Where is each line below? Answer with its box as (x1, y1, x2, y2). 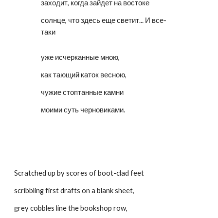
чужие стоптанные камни (41, 88, 124, 96)
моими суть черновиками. (41, 106, 126, 114)
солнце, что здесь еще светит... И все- (41, 16, 167, 24)
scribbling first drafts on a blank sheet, (14, 186, 135, 195)
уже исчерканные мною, (41, 53, 120, 61)
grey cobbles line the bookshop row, (14, 204, 128, 212)
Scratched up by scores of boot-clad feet (14, 169, 145, 177)
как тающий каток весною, (41, 71, 127, 79)
